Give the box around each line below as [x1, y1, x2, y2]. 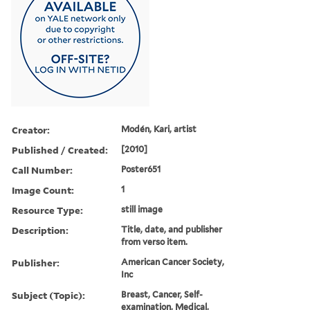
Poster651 [121, 163, 161, 174]
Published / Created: [12, 143, 108, 156]
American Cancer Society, [121, 256, 225, 267]
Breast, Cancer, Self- [121, 289, 203, 300]
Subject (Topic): [12, 288, 85, 302]
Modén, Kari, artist [121, 123, 197, 134]
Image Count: [12, 183, 74, 197]
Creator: [12, 122, 50, 136]
